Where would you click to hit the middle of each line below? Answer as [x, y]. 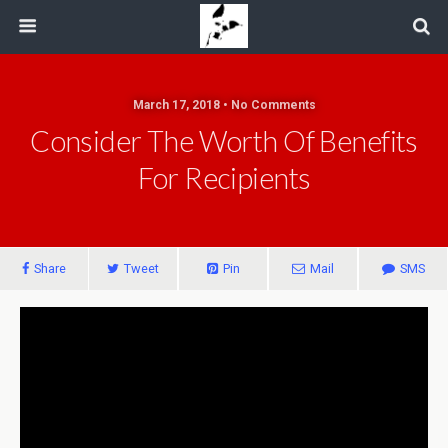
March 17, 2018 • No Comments [224, 105]
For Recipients [224, 178]
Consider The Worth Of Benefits [224, 141]
